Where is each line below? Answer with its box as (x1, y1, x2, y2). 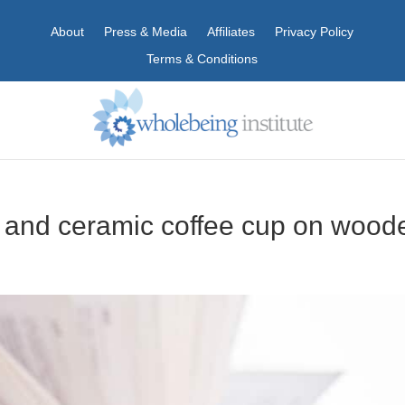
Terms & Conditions (146, 52, 259, 66)
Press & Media (104, 24, 188, 39)
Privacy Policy (275, 24, 354, 39)
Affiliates (207, 24, 256, 39)
